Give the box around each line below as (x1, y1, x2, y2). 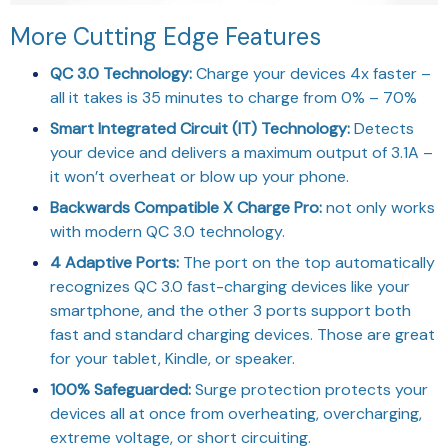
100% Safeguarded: (50, 378, 195, 400)
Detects (354, 117, 414, 139)
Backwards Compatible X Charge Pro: (50, 196, 326, 218)
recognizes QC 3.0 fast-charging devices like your (50, 275, 410, 297)
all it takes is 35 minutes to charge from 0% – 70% (50, 86, 417, 108)
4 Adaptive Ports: (50, 251, 183, 273)
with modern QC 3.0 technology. (50, 220, 285, 242)
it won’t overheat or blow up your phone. (50, 165, 349, 187)
